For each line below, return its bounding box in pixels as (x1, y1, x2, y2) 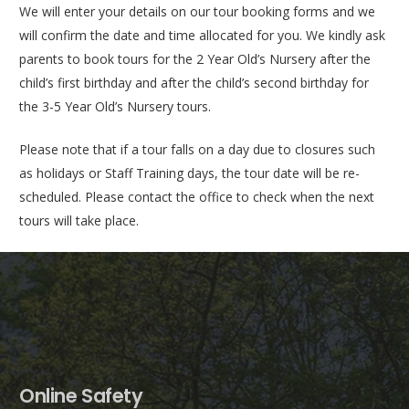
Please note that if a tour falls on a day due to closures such (19, 141, 375, 158)
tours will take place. (19, 212, 139, 229)
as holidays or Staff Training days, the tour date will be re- (19, 164, 360, 182)
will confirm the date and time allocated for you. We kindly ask (19, 26, 385, 44)
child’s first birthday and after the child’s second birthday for (19, 74, 369, 91)
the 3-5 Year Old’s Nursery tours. (19, 98, 211, 115)
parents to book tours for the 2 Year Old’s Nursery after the (19, 50, 371, 68)
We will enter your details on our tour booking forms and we (19, 3, 375, 20)
